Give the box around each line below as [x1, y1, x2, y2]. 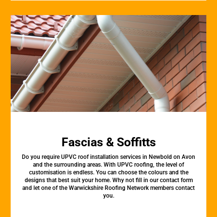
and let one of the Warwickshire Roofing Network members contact [22, 185, 195, 191]
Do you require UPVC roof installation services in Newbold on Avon [22, 154, 195, 160]
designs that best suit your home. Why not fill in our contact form [24, 177, 193, 184]
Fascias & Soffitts [61, 135, 156, 149]
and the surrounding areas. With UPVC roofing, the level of [33, 161, 184, 168]
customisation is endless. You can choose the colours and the [29, 169, 188, 176]
